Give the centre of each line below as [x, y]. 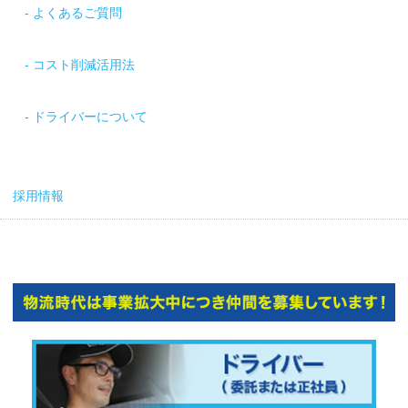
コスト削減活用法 [84, 66]
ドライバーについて [90, 117]
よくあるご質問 [77, 14]
